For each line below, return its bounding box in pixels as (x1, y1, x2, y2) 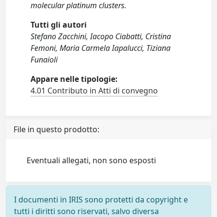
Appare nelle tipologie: (31, 74, 118, 84)
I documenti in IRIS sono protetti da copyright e (14, 194, 188, 205)
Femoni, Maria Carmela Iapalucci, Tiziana (31, 43, 171, 53)
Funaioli (31, 54, 58, 65)
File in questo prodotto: (14, 124, 99, 135)
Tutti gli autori (31, 19, 87, 30)
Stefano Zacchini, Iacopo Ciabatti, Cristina (31, 31, 171, 42)
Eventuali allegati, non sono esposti (27, 155, 156, 166)
